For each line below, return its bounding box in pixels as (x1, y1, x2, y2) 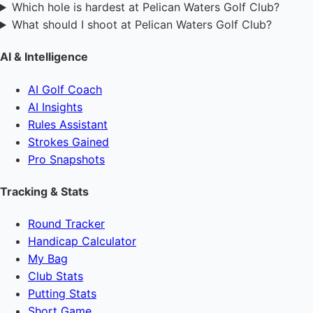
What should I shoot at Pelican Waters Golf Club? (11, 17, 272, 32)
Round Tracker (28, 217, 105, 231)
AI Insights (28, 99, 82, 114)
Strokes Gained (28, 134, 109, 149)
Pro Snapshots (28, 152, 105, 166)
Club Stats (28, 269, 83, 284)
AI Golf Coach (28, 82, 102, 96)
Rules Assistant (28, 117, 108, 131)
